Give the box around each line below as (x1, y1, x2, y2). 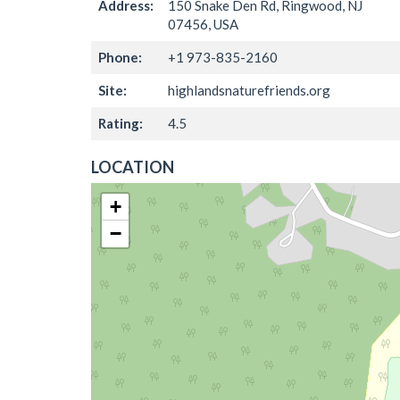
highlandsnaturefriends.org (168, 81, 330, 98)
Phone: (98, 48, 142, 65)
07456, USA (168, 15, 238, 32)
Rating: (98, 114, 143, 131)
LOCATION (91, 156, 174, 177)
